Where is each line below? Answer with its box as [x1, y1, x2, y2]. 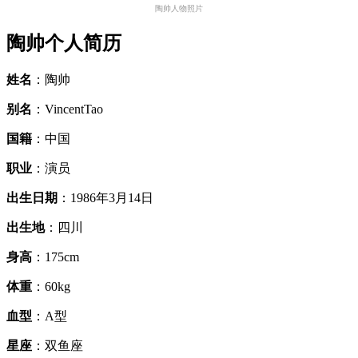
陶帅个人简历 [6, 32, 121, 54]
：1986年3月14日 [58, 190, 153, 205]
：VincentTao [32, 101, 103, 116]
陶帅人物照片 [155, 4, 203, 14]
